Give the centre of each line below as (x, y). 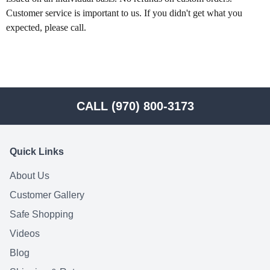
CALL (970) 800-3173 (135, 106)
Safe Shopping (42, 214)
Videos (25, 234)
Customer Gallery (47, 195)
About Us (30, 176)
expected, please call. (46, 27)
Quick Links (37, 152)
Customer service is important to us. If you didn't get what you (124, 13)
